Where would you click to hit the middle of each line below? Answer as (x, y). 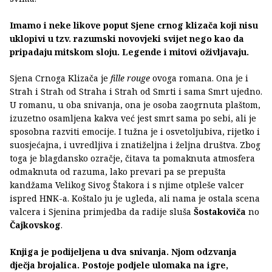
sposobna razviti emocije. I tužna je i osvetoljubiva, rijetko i (135, 131)
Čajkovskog (35, 225)
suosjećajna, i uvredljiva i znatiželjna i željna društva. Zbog (135, 144)
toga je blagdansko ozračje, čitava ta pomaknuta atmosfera (132, 158)
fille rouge (130, 78)
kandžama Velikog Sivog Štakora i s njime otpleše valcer (127, 185)
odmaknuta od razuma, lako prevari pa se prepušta (118, 171)
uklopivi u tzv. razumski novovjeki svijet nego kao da (127, 38)
